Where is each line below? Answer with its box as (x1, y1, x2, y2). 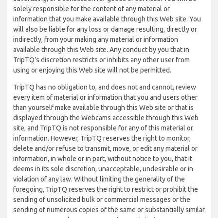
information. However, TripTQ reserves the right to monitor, (13, 134, 191, 142)
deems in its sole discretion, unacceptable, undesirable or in (13, 165, 193, 173)
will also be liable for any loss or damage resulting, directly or (13, 25, 197, 33)
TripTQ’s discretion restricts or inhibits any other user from (13, 56, 190, 64)
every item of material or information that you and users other (13, 93, 198, 101)
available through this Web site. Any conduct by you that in (13, 46, 189, 54)
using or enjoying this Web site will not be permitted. (13, 66, 171, 74)
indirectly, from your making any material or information (13, 36, 178, 43)
